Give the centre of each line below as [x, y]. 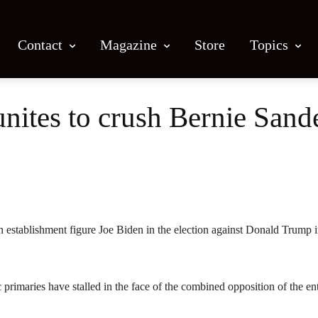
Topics [269, 44]
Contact [40, 44]
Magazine [128, 44]
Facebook [64, 169]
